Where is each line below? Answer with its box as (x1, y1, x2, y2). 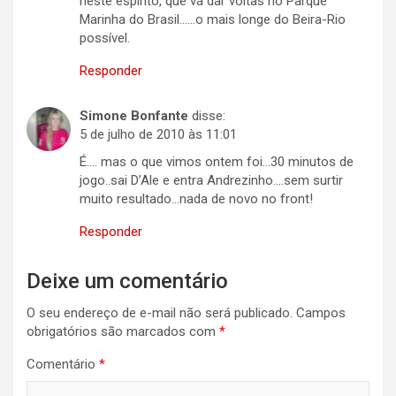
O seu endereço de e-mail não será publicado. (27, 305, 293, 322)
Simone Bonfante (80, 108, 188, 125)
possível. (80, 30, 130, 47)
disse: (192, 108, 225, 125)
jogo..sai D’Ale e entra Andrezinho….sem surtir (80, 172, 343, 189)
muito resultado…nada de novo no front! (80, 191, 313, 208)
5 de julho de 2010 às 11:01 (80, 126, 237, 143)
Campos (296, 305, 346, 322)
